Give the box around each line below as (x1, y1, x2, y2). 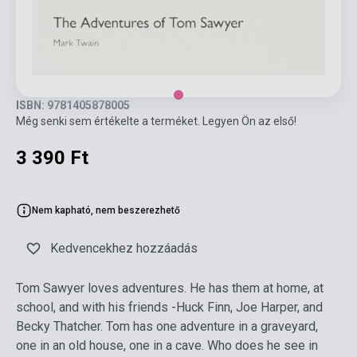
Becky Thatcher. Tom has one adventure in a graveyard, (16, 319, 318, 335)
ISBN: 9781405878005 (16, 99, 130, 112)
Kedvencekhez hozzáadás (50, 241, 198, 257)
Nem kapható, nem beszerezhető (32, 205, 180, 217)
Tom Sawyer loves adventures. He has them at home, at (16, 280, 324, 296)
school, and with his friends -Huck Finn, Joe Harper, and (16, 300, 323, 316)
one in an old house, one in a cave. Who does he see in (16, 338, 318, 354)
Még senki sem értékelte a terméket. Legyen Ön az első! (16, 115, 296, 128)
